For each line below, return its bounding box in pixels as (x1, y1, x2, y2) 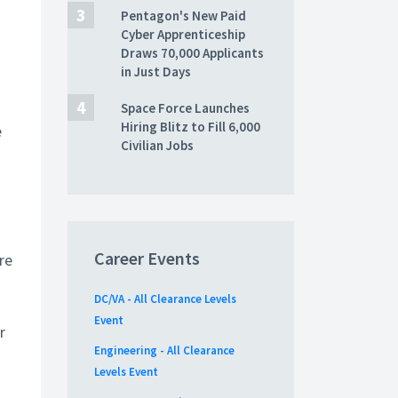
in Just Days (121, 63, 191, 80)
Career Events (94, 247, 200, 269)
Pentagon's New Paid (121, 7, 246, 24)
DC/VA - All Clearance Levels (94, 291, 236, 306)
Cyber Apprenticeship (121, 26, 245, 43)
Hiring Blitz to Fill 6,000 (121, 118, 260, 135)
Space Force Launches (121, 99, 250, 116)
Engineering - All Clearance (94, 343, 235, 358)
